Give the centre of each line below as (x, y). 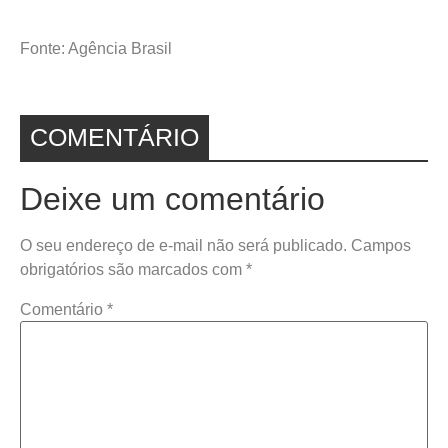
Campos (381, 246)
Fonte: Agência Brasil (96, 49)
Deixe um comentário (172, 199)
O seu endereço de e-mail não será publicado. (183, 246)
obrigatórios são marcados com (133, 270)
